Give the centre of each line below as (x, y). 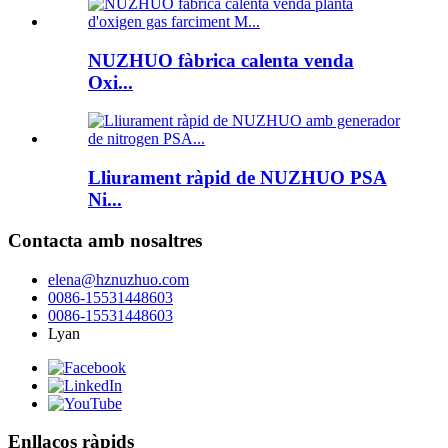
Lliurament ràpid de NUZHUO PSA (237, 178)
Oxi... (110, 82)
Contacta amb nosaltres (105, 240)
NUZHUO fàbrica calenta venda (221, 60)
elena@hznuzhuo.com (118, 279)
